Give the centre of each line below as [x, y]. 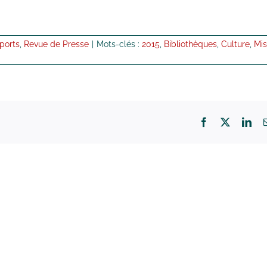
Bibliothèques [190, 44]
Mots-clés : [119, 44]
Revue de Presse [56, 44]
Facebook [226, 122]
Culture [235, 44]
